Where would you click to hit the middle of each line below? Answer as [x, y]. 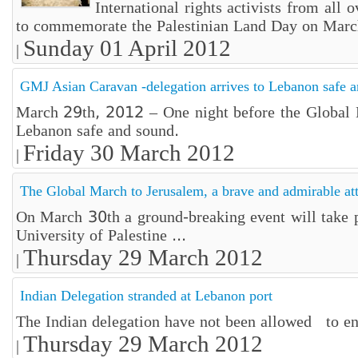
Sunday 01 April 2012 [127, 48]
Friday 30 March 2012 [129, 153]
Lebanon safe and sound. [97, 131]
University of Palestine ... [101, 235]
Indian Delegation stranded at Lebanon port [146, 296]
